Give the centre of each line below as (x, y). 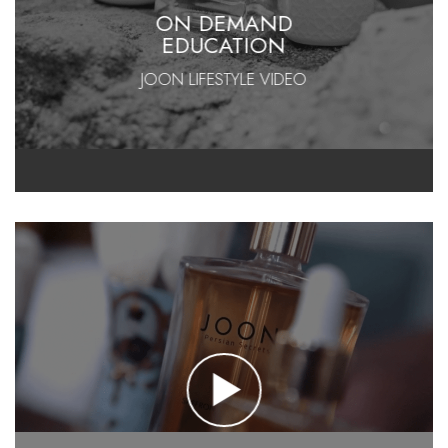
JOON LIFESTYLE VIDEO (223, 79)
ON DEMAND (224, 23)
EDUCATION (223, 45)
